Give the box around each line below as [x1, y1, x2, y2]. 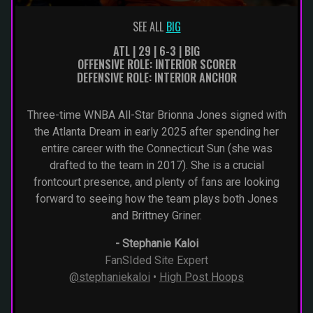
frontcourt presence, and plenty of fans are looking [34, 175, 279, 189]
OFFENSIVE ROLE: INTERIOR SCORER [77, 56, 236, 73]
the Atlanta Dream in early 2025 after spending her [34, 125, 279, 138]
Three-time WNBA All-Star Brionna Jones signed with [27, 108, 286, 122]
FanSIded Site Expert [105, 254, 208, 267]
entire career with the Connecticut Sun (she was [41, 142, 272, 155]
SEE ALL [132, 18, 163, 35]
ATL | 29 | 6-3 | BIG [113, 43, 200, 59]
